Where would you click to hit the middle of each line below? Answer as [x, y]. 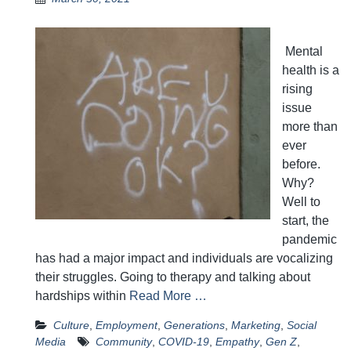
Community [124, 342]
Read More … [168, 296]
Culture [71, 326]
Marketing [256, 326]
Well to [301, 202]
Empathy [237, 342]
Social [302, 326]
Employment [127, 326]
